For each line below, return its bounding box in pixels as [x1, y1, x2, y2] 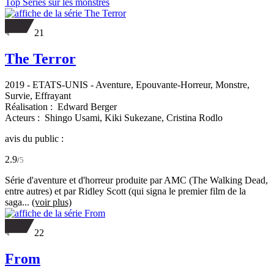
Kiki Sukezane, [105, 112, 166, 123]
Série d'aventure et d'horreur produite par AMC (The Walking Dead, [5, 174, 268, 185]
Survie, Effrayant [5, 90, 71, 101]
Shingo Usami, [45, 112, 105, 123]
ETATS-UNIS [32, 79, 88, 90]
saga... [5, 196, 32, 207]
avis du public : [5, 133, 64, 144]
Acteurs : [5, 112, 42, 123]
